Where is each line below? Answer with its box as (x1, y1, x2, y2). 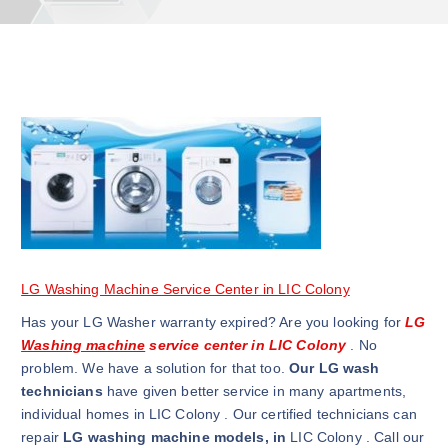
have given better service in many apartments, (102, 383, 407, 400)
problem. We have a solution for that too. (21, 360, 290, 377)
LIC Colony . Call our (290, 429, 425, 446)
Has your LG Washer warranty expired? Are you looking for (21, 314, 406, 331)
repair (21, 429, 64, 446)
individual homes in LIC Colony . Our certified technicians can (21, 406, 417, 423)
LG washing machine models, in (63, 429, 291, 446)
